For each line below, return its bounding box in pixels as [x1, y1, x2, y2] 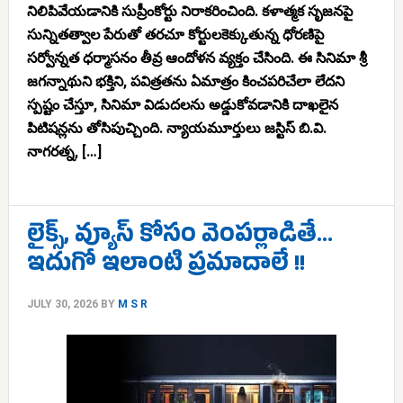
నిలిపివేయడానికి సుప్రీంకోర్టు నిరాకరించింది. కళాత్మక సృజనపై [26, 3, 353, 20]
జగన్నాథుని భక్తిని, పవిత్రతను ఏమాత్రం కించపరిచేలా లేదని [26, 73, 345, 90]
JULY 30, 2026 [26, 298, 98, 310]
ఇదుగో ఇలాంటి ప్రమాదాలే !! [26, 249, 305, 284]
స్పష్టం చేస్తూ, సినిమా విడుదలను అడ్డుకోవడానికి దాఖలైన [26, 96, 338, 113]
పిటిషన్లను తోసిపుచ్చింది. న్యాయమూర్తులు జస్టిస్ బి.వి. [26, 120, 327, 137]
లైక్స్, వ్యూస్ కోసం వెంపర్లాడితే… [26, 220, 333, 255]
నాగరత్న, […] [26, 143, 102, 160]
